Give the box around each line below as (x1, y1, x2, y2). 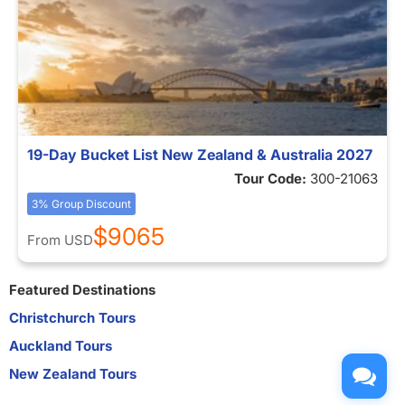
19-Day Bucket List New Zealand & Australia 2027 (27, 146, 372, 164)
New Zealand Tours (9, 365, 137, 382)
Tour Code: (234, 170, 310, 187)
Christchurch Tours (9, 309, 136, 326)
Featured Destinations (9, 281, 155, 298)
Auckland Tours (9, 337, 112, 354)
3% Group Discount (32, 197, 131, 211)
